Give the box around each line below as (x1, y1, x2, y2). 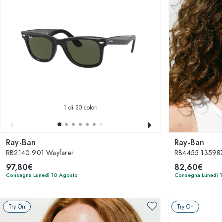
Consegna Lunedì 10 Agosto (6, 171, 78, 179)
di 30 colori (66, 103, 98, 112)
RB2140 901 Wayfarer (6, 148, 74, 158)
